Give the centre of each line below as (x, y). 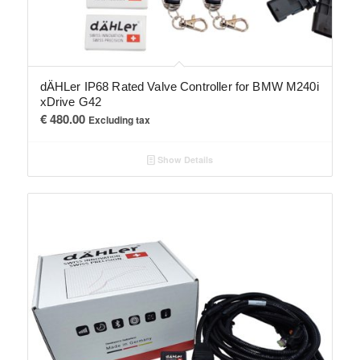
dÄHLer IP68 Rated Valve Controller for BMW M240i (179, 86)
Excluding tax (119, 119)
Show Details (184, 159)
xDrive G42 (71, 101)
